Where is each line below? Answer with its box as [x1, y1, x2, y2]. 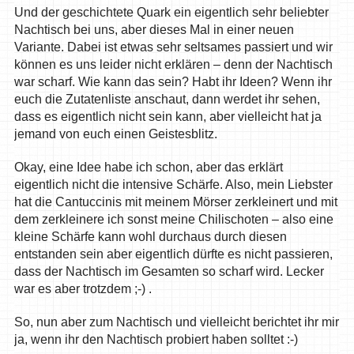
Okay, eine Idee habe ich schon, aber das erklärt [13, 160, 283, 175]
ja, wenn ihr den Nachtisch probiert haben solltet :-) [13, 333, 298, 347]
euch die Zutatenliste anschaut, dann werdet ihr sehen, [13, 92, 320, 107]
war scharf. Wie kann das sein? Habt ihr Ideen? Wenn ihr [13, 75, 332, 89]
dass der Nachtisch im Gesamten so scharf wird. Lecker [13, 265, 324, 279]
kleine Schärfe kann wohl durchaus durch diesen [13, 230, 287, 244]
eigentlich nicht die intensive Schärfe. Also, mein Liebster [13, 178, 333, 192]
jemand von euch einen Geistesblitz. [13, 127, 217, 141]
